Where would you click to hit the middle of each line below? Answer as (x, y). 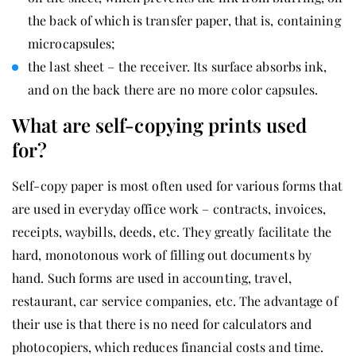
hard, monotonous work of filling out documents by (162, 254)
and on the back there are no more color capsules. (173, 89)
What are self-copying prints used (160, 124)
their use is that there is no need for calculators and (162, 323)
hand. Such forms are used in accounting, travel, (152, 277)
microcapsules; (72, 43)
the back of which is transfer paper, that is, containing (184, 20)
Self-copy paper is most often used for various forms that (177, 185)
